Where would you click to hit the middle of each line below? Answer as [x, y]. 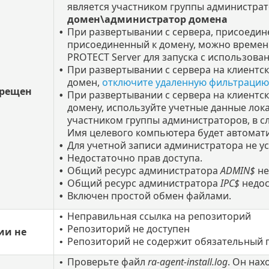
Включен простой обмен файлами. [149, 196]
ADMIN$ [237, 171]
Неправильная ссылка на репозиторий [159, 216]
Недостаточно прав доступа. [134, 158]
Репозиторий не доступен [128, 229]
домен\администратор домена [147, 20]
